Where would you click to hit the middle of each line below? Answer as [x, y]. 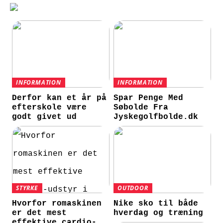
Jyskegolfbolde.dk [156, 117]
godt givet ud [45, 117]
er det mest [40, 213]
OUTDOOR [133, 188]
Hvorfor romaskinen [57, 204]
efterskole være [50, 107]
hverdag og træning [159, 213]
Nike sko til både [156, 204]
